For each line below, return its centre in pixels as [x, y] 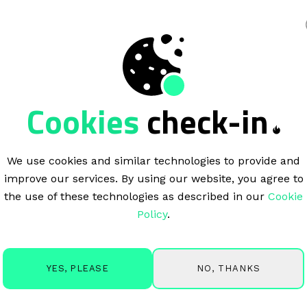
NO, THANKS [228, 268]
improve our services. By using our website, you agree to [153, 179]
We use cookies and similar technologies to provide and [153, 161]
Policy [152, 214]
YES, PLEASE [77, 268]
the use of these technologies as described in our [136, 196]
